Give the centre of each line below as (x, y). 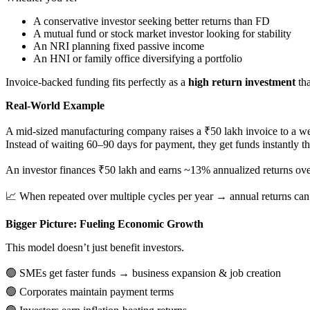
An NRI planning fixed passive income (119, 46)
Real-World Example (55, 105)
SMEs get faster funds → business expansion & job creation (149, 273)
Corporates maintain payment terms (95, 291)
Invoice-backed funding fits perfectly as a (97, 82)
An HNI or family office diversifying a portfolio (138, 58)
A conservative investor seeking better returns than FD (152, 21)
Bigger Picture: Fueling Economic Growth (104, 224)
